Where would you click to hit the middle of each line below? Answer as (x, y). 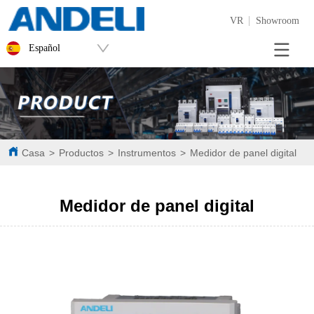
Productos (82, 152)
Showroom (278, 21)
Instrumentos (147, 152)
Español (44, 48)
